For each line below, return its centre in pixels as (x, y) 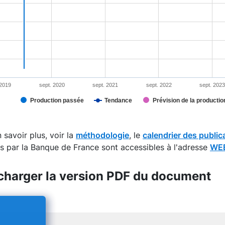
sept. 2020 (52, 85)
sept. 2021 (105, 85)
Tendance (118, 100)
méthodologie (102, 135)
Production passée (57, 100)
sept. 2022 (159, 85)
